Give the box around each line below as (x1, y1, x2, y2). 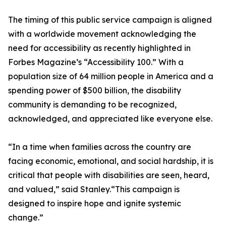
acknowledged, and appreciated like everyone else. (8, 114, 212, 124)
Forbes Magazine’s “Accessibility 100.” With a (8, 57, 184, 68)
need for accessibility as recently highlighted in (8, 43, 191, 53)
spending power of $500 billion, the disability (8, 85, 181, 96)
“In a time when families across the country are (8, 142, 191, 152)
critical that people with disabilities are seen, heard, (8, 170, 209, 181)
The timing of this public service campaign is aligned (8, 15, 212, 25)
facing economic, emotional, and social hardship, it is (8, 156, 213, 166)
